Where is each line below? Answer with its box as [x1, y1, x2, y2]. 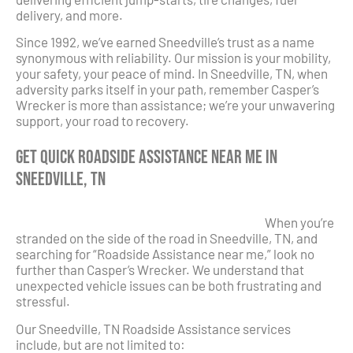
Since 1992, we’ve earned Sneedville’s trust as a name [16, 34, 314, 50]
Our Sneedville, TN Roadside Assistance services [16, 320, 291, 336]
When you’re [265, 214, 334, 231]
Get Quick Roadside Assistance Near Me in [16, 145, 277, 169]
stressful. [16, 293, 70, 310]
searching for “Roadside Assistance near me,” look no [16, 246, 314, 262]
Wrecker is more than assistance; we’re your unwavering [16, 97, 335, 113]
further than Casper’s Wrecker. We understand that [16, 262, 304, 278]
